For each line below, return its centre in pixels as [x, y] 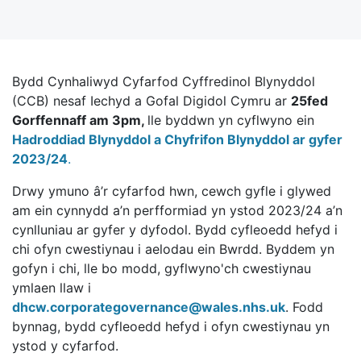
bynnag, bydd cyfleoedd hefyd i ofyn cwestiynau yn [171, 326]
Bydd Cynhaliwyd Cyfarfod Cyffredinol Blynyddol [164, 81]
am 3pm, [118, 120]
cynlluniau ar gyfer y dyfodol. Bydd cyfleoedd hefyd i [175, 230]
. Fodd [304, 307]
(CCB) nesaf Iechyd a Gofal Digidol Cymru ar [151, 101]
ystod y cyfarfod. [65, 346]
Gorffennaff [51, 120]
